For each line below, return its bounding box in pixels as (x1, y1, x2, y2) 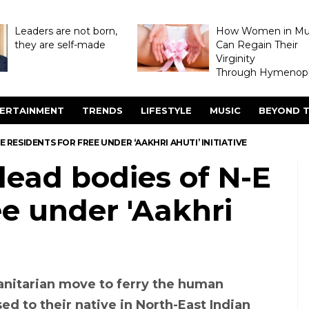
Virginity (215, 52, 255, 65)
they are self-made (14, 39, 106, 51)
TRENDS (82, 105, 123, 116)
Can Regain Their (215, 39, 298, 51)
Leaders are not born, (14, 25, 117, 37)
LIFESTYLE (141, 105, 192, 116)
